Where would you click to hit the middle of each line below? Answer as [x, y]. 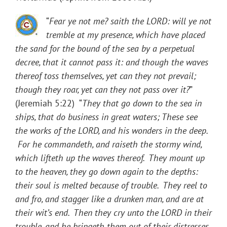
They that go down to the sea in [142, 103]
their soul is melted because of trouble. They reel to [111, 185]
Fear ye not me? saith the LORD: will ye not [130, 21]
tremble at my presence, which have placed [126, 35]
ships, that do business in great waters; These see [106, 117]
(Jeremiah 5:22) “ [49, 103]
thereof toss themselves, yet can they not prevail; [106, 76]
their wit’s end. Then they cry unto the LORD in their [113, 213]
